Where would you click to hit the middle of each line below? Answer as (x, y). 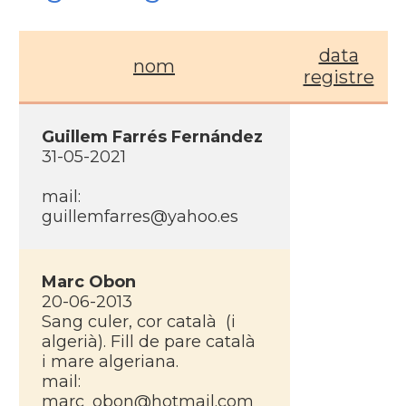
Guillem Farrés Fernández (152, 137)
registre (338, 77)
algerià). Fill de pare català (150, 342)
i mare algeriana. (110, 362)
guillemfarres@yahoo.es (140, 217)
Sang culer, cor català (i (138, 322)
